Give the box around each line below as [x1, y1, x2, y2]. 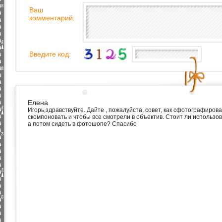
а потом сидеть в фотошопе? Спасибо [28, 120, 137, 127]
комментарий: [29, 14, 75, 22]
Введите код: [29, 50, 71, 58]
